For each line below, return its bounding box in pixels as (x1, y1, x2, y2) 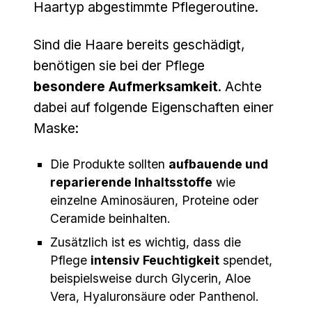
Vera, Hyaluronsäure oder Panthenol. (50, 289, 259, 304)
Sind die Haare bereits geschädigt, (33, 36, 245, 54)
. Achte (218, 78, 262, 95)
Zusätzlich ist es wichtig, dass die (50, 235, 241, 250)
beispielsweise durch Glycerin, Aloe (50, 271, 251, 286)
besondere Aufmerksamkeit (33, 78, 218, 95)
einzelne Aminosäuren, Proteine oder (50, 193, 258, 208)
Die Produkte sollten (50, 157, 169, 172)
